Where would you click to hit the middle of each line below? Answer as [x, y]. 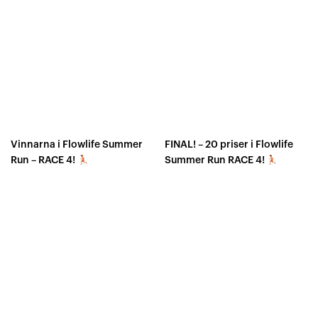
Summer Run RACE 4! [215, 161]
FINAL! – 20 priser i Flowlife [229, 145]
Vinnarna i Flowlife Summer [77, 145]
